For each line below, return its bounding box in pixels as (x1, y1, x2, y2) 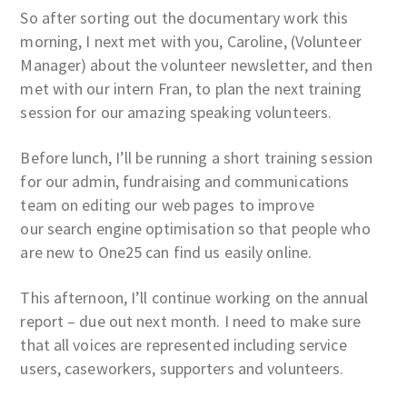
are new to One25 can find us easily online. (20, 241, 313, 263)
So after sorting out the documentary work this (20, 6, 349, 28)
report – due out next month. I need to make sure (20, 310, 362, 332)
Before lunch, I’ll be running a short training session (20, 146, 373, 168)
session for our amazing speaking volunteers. (20, 101, 333, 123)
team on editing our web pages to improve (20, 194, 314, 215)
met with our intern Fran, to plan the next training (20, 77, 362, 99)
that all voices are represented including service (20, 333, 347, 355)
